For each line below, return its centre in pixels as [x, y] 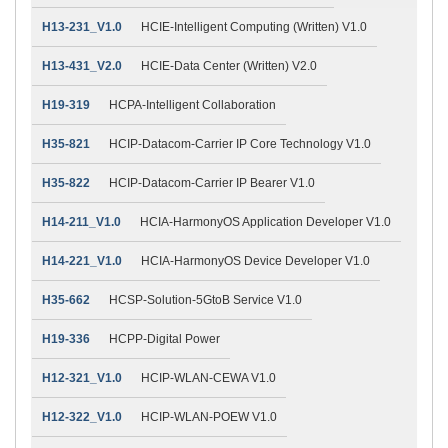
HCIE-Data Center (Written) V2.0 [229, 65]
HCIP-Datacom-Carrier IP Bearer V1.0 [212, 182]
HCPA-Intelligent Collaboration [192, 104]
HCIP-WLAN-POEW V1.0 [209, 416]
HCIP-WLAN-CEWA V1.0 [208, 377]
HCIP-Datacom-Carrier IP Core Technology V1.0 [240, 143]
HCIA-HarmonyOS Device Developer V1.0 [255, 260]
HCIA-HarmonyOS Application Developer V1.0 [265, 221]
